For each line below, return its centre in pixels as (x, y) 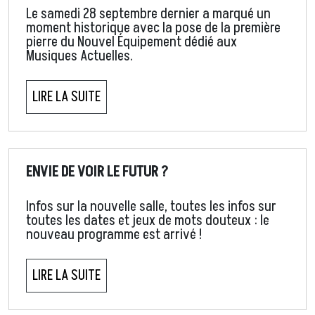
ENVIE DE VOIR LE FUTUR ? (97, 172)
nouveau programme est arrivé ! (114, 235)
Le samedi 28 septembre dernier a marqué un (148, 14)
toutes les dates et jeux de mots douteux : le (148, 221)
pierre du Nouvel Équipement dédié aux (131, 43)
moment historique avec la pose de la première (153, 28)
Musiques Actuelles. (81, 57)
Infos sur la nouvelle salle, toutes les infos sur (151, 207)
